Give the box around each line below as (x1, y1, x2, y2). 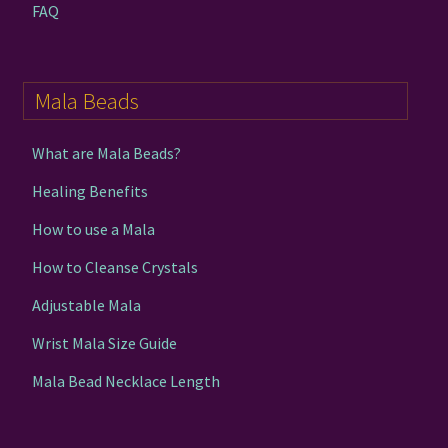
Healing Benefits (32, 181, 149, 202)
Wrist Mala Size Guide (32, 333, 178, 354)
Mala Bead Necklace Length (32, 371, 221, 392)
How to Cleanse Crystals (32, 257, 199, 278)
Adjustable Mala (32, 295, 142, 316)
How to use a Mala (32, 219, 156, 240)
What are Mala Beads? (32, 143, 182, 164)
